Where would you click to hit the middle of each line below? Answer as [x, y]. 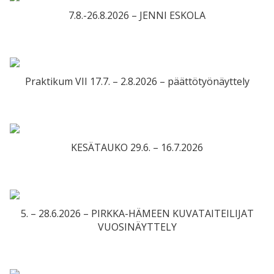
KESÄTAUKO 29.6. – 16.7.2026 [137, 148]
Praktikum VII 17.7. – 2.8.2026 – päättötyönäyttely [137, 82]
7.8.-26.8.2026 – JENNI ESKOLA [137, 16]
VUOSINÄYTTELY [137, 227]
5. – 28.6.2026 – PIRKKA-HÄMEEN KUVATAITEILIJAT [137, 214]
